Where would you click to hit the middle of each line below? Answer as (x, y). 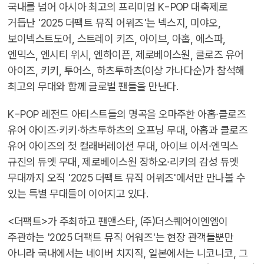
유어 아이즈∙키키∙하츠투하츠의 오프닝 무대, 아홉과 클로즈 (128, 130)
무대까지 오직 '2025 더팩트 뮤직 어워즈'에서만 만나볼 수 (127, 178)
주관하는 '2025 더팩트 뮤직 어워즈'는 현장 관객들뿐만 (121, 237)
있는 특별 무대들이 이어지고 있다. (78, 194)
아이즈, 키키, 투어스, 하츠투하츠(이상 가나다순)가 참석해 (126, 70)
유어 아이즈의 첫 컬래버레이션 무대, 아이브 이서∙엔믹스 (123, 146)
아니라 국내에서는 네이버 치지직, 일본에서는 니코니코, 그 (128, 253)
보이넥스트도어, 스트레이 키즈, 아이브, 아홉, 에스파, (117, 39)
